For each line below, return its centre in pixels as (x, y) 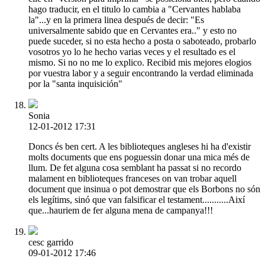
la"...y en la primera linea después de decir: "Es (116, 20)
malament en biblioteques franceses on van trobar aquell (132, 178)
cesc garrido (51, 242)
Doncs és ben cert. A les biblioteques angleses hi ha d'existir (140, 146)
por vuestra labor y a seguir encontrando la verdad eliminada (141, 73)
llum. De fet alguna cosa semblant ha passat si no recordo (135, 167)
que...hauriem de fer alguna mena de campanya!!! (121, 210)
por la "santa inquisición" (75, 83)
